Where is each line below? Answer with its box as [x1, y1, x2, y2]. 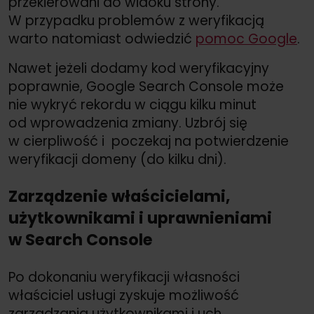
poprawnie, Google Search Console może [8, 76, 284, 96]
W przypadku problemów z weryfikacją [8, 11, 264, 30]
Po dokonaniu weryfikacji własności [8, 267, 240, 287]
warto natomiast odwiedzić [8, 29, 196, 48]
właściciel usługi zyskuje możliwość [8, 285, 239, 305]
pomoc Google [196, 29, 297, 48]
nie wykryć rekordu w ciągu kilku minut [8, 95, 257, 114]
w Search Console [8, 228, 153, 252]
